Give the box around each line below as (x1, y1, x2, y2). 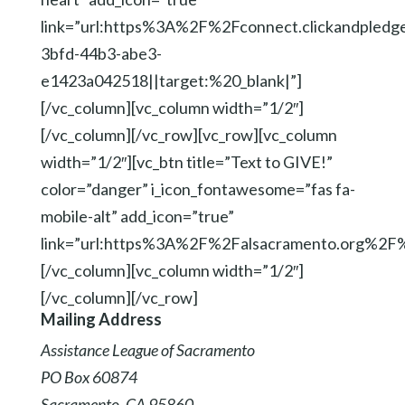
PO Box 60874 (40, 367, 137, 387)
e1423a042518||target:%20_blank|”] (40, 71, 302, 90)
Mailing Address (40, 309, 162, 329)
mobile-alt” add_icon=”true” (40, 206, 234, 226)
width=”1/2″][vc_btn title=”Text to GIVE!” (40, 152, 333, 172)
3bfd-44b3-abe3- (40, 43, 162, 63)
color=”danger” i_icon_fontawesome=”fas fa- (40, 179, 355, 199)
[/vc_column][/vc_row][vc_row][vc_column (40, 125, 337, 145)
